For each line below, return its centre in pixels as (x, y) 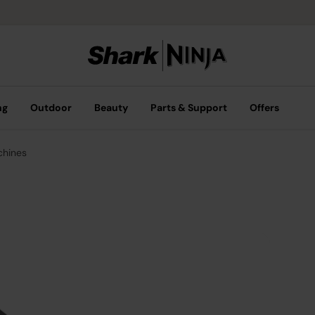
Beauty (111, 108)
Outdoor (51, 108)
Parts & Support (189, 108)
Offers (264, 108)
